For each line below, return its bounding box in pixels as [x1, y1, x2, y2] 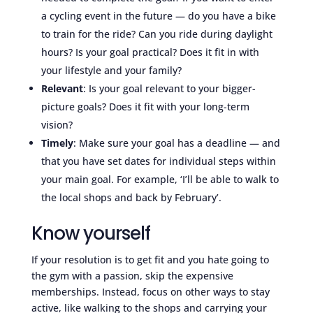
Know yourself [31, 220, 150, 246]
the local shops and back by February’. [41, 190, 221, 204]
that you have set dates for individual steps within [41, 154, 276, 168]
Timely [41, 136, 73, 150]
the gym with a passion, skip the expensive [31, 268, 233, 282]
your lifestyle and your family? [41, 63, 182, 77]
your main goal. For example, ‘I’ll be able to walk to [41, 172, 279, 186]
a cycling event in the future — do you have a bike [41, 8, 276, 22]
